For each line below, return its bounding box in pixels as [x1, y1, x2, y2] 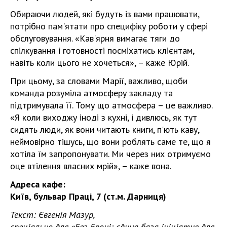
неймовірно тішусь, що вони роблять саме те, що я [10, 136, 211, 147]
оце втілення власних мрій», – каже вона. [10, 160, 171, 172]
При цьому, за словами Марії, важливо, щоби [10, 75, 187, 87]
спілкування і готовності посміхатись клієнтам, [10, 45, 194, 56]
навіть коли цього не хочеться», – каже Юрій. [10, 57, 189, 68]
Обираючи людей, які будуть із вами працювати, [10, 8, 199, 20]
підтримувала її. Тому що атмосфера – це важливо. [10, 99, 212, 111]
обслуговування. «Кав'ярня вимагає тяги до [10, 32, 180, 44]
